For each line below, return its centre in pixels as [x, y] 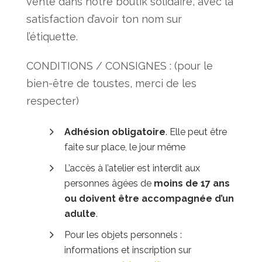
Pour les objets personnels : [123, 235]
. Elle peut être [196, 132]
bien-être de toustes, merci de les [111, 84]
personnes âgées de [109, 184]
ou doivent [91, 199]
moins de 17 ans [192, 184]
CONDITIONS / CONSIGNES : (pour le [120, 66]
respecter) [53, 101]
